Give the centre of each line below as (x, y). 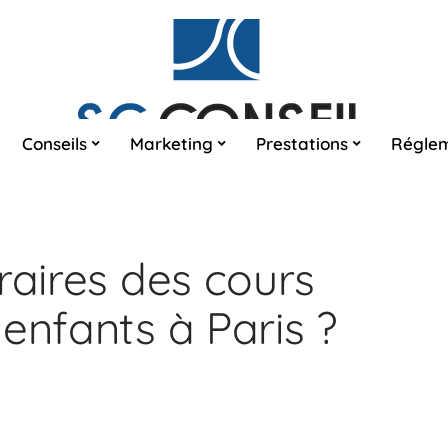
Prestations (302, 143)
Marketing (171, 143)
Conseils (54, 143)
